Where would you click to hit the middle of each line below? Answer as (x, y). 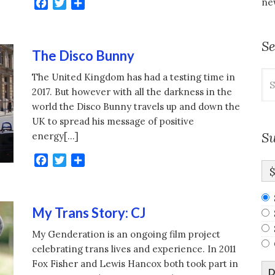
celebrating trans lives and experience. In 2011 (134, 249)
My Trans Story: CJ (89, 213)
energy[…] (56, 136)
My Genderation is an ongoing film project (126, 234)
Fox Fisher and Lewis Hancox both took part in (135, 264)
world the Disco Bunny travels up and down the (136, 107)
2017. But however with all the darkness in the (132, 92)
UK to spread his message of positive (113, 122)
